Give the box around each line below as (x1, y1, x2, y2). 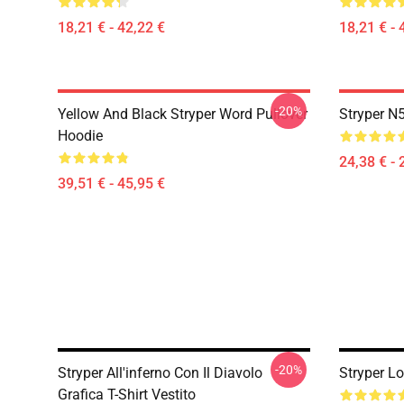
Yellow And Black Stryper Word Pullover (58, 106, 308, 123)
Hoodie (58, 127, 103, 144)
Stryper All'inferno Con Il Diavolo (58, 364, 262, 381)
